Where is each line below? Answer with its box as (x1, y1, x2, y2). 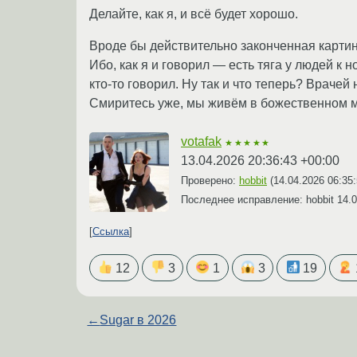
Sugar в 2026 (100, 312, 177, 327)
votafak (181, 135, 222, 149)
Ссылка (92, 226, 129, 238)
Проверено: (181, 175, 239, 187)
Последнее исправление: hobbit (181, 194, 337, 206)
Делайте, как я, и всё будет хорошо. (89, 7, 298, 22)
